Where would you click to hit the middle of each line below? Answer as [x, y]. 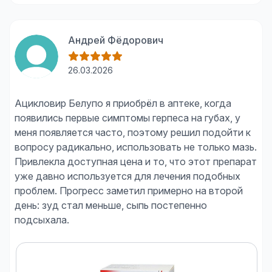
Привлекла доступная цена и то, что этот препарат [136, 161]
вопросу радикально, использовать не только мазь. [136, 147]
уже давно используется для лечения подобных [127, 176]
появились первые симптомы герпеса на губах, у [127, 118]
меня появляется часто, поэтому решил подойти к [133, 132]
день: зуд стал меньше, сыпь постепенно [111, 205]
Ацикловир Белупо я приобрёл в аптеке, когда [123, 103]
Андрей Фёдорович [116, 40]
